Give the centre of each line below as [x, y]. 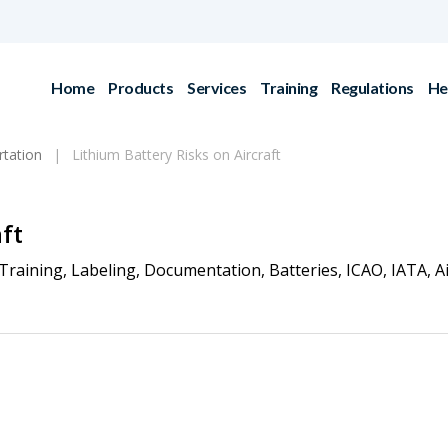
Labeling [103, 270]
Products [140, 87]
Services [216, 87]
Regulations [372, 87]
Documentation [202, 270]
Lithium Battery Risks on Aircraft [176, 154]
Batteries [303, 270]
